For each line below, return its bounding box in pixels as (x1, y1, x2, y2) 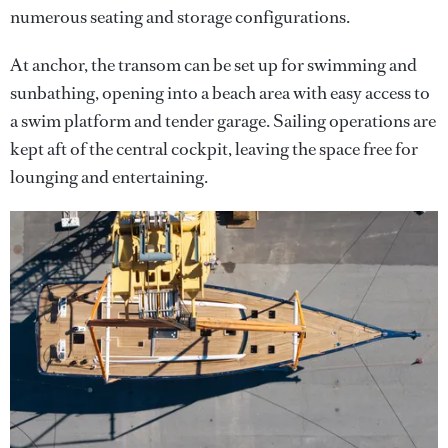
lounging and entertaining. (10, 165, 208, 190)
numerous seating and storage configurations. (10, 5, 353, 30)
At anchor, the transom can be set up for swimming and (10, 53, 417, 78)
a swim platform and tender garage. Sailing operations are (10, 109, 436, 134)
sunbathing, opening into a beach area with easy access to (10, 81, 430, 106)
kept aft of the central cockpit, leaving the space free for (10, 137, 418, 162)
